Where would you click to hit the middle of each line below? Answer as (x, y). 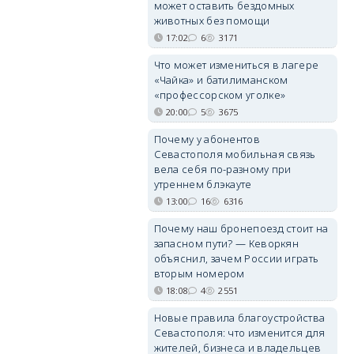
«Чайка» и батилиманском (221, 80)
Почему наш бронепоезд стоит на (241, 228)
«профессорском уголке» (220, 95)
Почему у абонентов (207, 139)
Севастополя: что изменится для (239, 333)
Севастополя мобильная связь (235, 154)
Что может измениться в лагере (236, 65)
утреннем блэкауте (203, 184)
